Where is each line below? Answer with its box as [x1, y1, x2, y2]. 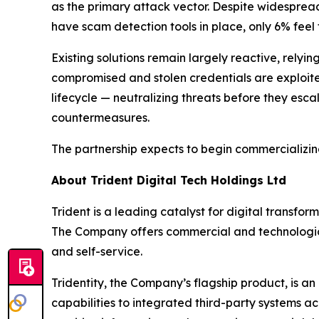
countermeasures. [51, 110, 150, 125]
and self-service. [51, 244, 142, 259]
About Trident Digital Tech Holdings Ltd [51, 173, 286, 188]
